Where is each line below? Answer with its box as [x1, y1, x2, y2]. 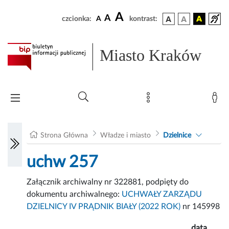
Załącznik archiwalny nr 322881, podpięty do [27, 178, 189, 187]
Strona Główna [40, 132, 88, 140]
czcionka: [62, 15, 91, 22]
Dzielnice [163, 132, 191, 140]
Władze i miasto [100, 132, 151, 140]
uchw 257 [27, 154, 99, 171]
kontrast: [129, 15, 157, 22]
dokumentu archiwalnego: [27, 190, 122, 199]
